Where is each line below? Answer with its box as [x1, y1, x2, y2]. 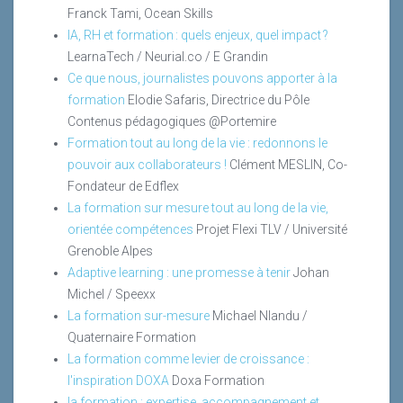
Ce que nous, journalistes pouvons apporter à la [67, 70, 337, 85]
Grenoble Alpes [67, 243, 153, 258]
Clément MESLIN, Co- [229, 157, 347, 172]
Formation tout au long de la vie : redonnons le [67, 135, 327, 150]
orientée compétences [67, 221, 193, 237]
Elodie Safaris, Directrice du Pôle [128, 92, 309, 107]
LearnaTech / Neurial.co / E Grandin [67, 49, 268, 64]
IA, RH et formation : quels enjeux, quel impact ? [67, 27, 328, 42]
